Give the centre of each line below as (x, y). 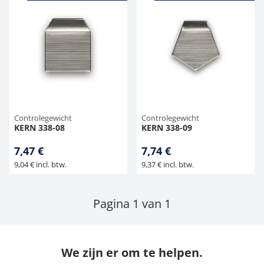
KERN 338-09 (167, 128)
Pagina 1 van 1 (132, 204)
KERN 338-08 (39, 128)
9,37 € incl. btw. (168, 164)
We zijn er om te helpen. (132, 253)
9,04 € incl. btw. (40, 164)
